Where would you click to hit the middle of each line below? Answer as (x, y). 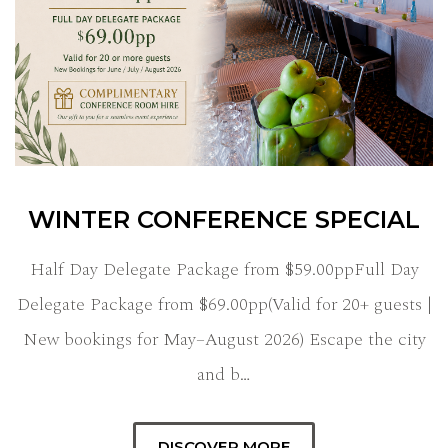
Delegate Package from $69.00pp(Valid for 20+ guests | (224, 304)
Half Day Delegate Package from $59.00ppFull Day (224, 269)
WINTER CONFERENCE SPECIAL (224, 219)
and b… (224, 374)
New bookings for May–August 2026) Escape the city (224, 339)
